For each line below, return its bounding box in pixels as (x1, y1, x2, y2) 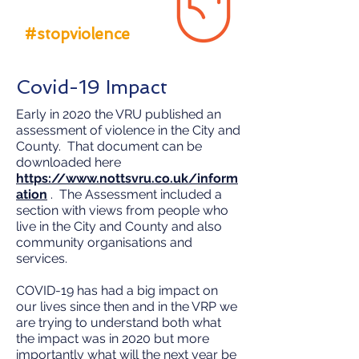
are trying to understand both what (16, 315, 221, 330)
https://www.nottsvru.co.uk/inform (16, 171, 238, 186)
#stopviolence (24, 25, 130, 43)
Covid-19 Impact (16, 75, 167, 99)
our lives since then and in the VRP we (16, 299, 237, 314)
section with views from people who (16, 203, 228, 218)
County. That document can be (16, 139, 202, 154)
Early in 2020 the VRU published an (16, 107, 221, 122)
